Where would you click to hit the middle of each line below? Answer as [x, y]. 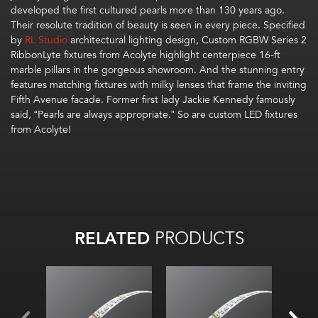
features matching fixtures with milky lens [103, 85]
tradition [94, 25]
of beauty [137, 25]
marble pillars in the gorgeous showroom [102, 70]
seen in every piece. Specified [236, 25]
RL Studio [46, 40]
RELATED [112, 239]
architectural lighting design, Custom [153, 40]
